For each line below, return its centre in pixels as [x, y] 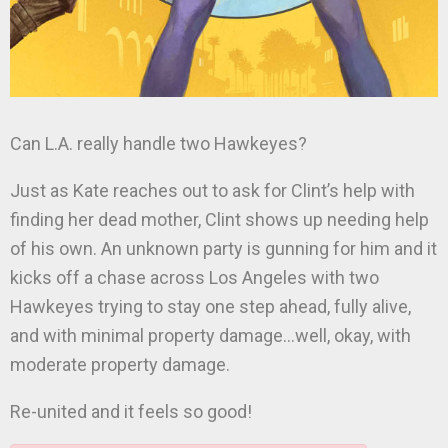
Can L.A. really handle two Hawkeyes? [158, 143]
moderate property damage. [120, 364]
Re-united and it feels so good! [131, 411]
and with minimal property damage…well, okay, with [210, 335]
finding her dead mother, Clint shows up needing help [219, 219]
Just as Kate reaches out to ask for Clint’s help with [212, 190]
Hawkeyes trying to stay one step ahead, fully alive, [210, 306]
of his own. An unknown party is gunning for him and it [223, 248]
